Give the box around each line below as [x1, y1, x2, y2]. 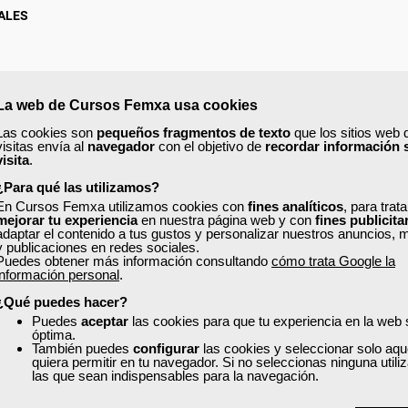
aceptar [81, 312, 128, 329]
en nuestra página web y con [138, 211, 315, 228]
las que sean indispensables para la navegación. [32, 367, 319, 383]
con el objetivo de [155, 138, 265, 154]
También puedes [32, 340, 133, 356]
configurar [133, 340, 199, 356]
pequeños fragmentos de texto [97, 124, 291, 140]
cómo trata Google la [271, 252, 395, 269]
